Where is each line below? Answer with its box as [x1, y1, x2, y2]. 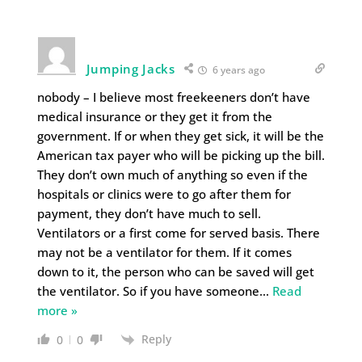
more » [36, 301, 78, 318]
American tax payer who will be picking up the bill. [36, 146, 325, 163]
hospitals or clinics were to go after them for [36, 185, 291, 202]
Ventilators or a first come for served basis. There [36, 224, 320, 241]
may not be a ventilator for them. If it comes [36, 243, 292, 260]
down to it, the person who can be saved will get [36, 263, 314, 280]
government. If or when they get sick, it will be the [36, 127, 324, 144]
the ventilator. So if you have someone [36, 282, 259, 299]
